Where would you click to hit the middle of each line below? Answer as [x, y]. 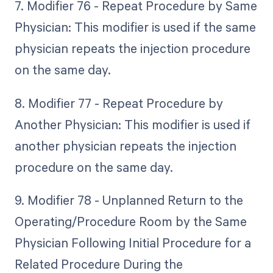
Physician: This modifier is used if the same [135, 27]
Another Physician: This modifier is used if [132, 124]
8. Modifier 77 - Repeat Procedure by [119, 103]
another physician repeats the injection [125, 145]
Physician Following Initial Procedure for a [133, 242]
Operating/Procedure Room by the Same [130, 221]
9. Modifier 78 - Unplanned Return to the [129, 200]
